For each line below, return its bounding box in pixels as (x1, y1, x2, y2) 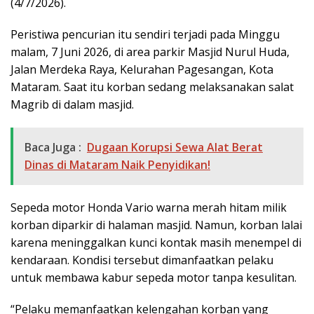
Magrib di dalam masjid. (11, 97, 134, 113)
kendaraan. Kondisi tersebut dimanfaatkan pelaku (11, 252, 273, 268)
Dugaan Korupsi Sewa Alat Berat (87, 139, 263, 156)
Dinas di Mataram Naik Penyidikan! (25, 157, 210, 173)
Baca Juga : (25, 139, 81, 156)
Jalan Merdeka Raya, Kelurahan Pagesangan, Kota (11, 62, 273, 78)
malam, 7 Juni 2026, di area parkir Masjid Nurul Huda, (11, 44, 289, 60)
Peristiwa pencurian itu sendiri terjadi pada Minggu (11, 27, 280, 43)
